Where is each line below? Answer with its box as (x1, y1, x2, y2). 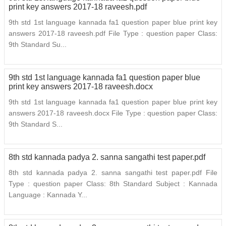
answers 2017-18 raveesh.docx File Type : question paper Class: (9, 109, 217, 118)
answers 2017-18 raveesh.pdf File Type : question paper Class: (9, 29, 217, 38)
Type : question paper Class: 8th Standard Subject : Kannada (9, 180, 217, 188)
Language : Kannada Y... (9, 191, 87, 199)
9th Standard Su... (9, 40, 67, 49)
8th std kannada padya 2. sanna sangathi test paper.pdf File (9, 168, 217, 177)
